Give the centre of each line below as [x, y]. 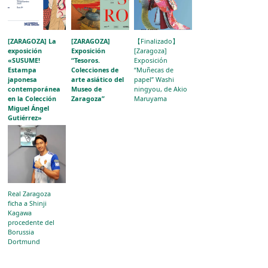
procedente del [31, 223]
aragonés [23, 165]
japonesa [23, 79]
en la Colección [32, 98]
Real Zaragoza [30, 194]
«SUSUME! [24, 60]
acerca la [23, 127]
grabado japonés [36, 146]
